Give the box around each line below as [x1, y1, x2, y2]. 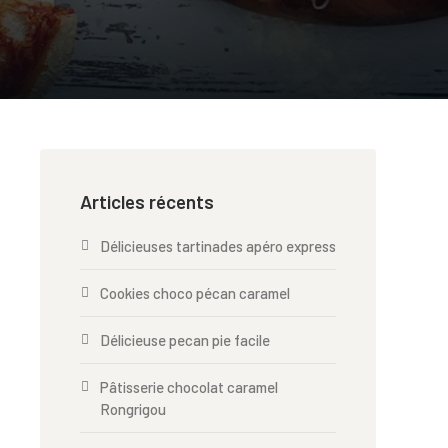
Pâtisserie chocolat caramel [100, 378, 278, 396]
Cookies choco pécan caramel [100, 284, 290, 302]
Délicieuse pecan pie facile [100, 331, 270, 349]
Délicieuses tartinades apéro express [100, 237, 336, 255]
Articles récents [80, 190, 214, 213]
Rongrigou [100, 400, 166, 418]
